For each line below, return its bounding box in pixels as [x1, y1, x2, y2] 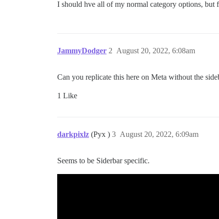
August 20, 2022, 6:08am [116, 46, 195, 55]
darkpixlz [57, 130, 89, 139]
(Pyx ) [91, 130, 112, 139]
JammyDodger [57, 46, 107, 55]
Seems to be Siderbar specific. [57, 156, 150, 165]
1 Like [57, 91, 77, 100]
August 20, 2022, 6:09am [120, 130, 198, 139]
